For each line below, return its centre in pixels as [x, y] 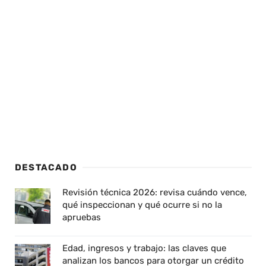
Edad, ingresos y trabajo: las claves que [144, 248]
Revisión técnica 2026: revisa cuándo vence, [155, 192]
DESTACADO [46, 167]
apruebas [82, 217]
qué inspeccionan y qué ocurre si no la [142, 205]
